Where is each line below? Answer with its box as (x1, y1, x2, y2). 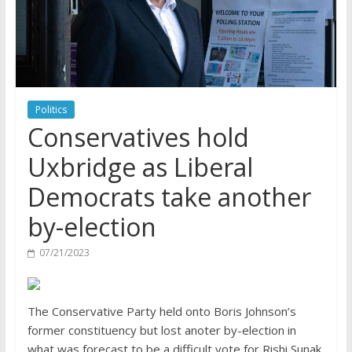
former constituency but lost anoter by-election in (27, 322, 296, 339)
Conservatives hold (27, 120, 249, 155)
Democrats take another (27, 180, 311, 214)
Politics (35, 103, 67, 117)
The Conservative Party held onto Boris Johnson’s (27, 303, 296, 320)
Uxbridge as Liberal (27, 150, 253, 185)
